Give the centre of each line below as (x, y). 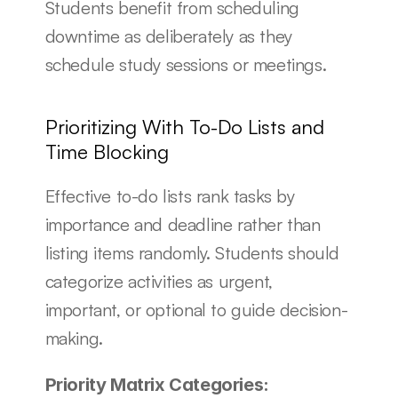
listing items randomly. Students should (192, 253)
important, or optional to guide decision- (196, 310)
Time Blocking (107, 151)
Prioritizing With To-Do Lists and (184, 127)
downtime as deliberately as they (168, 36)
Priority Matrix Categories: (157, 385)
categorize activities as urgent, (159, 281)
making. (74, 338)
